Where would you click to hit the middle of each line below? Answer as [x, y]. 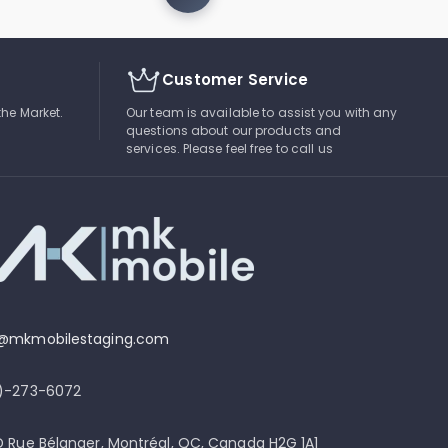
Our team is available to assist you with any [262, 112]
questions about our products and [234, 130]
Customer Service [235, 79]
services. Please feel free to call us [229, 148]
